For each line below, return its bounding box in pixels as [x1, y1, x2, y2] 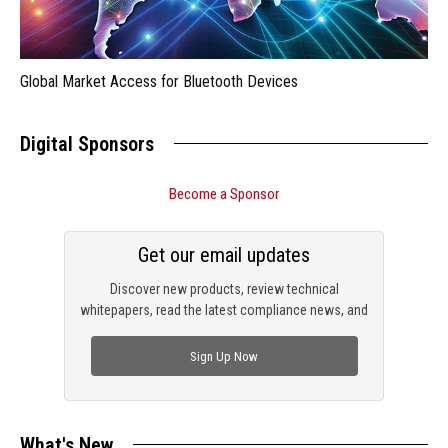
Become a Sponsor [169, 185, 279, 204]
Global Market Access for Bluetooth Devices [20, 72, 298, 92]
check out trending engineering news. [118, 323, 330, 340]
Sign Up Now [190, 348, 258, 364]
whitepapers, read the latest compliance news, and [80, 302, 368, 319]
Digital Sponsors [20, 132, 154, 157]
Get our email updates [138, 243, 310, 268]
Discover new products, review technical [109, 281, 339, 298]
